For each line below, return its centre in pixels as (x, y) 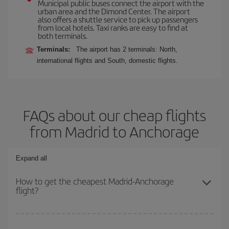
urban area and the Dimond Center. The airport (114, 11)
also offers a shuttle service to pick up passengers (118, 19)
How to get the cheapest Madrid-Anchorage (95, 181)
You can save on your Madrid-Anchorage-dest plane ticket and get (113, 219)
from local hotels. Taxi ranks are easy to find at (113, 27)
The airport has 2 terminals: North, (127, 49)
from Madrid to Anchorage (114, 131)
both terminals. (63, 36)
